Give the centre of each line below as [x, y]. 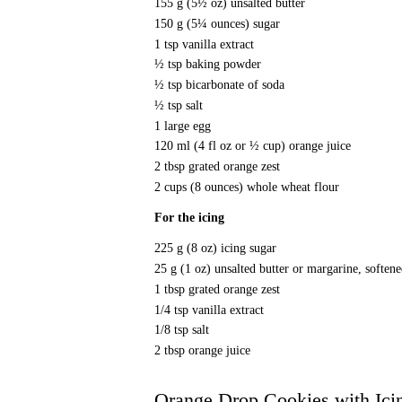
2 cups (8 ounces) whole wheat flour [247, 186]
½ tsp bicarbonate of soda [219, 85]
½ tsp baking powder [208, 64]
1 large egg [183, 125]
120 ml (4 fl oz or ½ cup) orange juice [253, 146]
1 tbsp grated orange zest [217, 288]
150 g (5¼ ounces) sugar [217, 23]
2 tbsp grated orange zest [217, 166]
